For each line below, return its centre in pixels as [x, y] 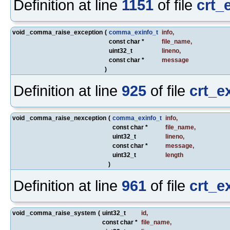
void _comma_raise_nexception [59, 118]
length [174, 155]
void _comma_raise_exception [57, 32]
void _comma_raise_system [54, 213]
